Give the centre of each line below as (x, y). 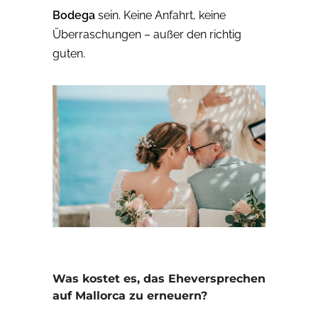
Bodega (74, 16)
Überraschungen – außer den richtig (147, 35)
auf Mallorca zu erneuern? (130, 296)
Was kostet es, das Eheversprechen (159, 279)
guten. (70, 54)
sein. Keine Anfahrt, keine (160, 16)
